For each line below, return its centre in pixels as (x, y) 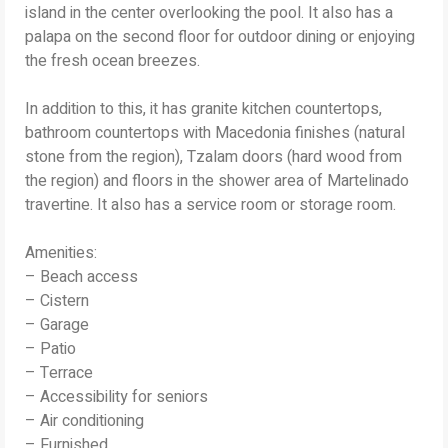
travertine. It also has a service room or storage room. (210, 204)
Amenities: (61, 252)
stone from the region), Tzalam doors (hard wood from (213, 156)
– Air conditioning (84, 420)
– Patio (50, 348)
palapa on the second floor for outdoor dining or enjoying (220, 36)
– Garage (57, 324)
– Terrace (59, 372)
